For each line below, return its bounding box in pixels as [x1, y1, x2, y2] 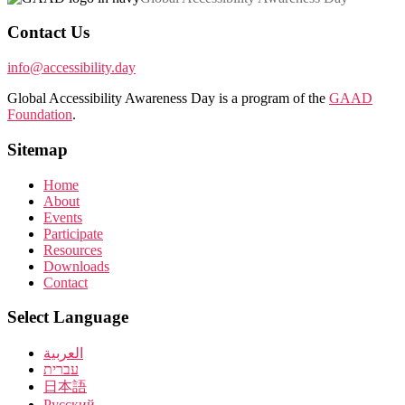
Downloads [43, 258, 109, 274]
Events [43, 209, 82, 225]
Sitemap [7, 139, 68, 159]
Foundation [7, 107, 72, 123]
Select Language [7, 307, 128, 327]
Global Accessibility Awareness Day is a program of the [7, 90, 329, 107]
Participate [43, 225, 103, 241]
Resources [43, 241, 102, 258]
